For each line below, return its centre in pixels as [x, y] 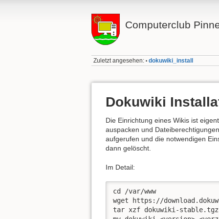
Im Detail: [120, 167]
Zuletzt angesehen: [119, 61]
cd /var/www [134, 191]
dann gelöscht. [128, 148]
